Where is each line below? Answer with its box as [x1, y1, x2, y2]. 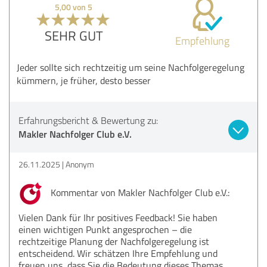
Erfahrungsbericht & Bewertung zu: [18, 113, 158, 127]
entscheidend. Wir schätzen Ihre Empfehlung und [18, 246, 218, 260]
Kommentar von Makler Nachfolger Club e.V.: [48, 185, 229, 199]
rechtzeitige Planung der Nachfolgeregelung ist [18, 234, 209, 248]
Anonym [66, 158, 94, 170]
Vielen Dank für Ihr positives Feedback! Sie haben [18, 210, 218, 224]
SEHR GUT [44, 26, 103, 45]
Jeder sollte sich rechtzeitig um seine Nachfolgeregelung [17, 60, 244, 74]
